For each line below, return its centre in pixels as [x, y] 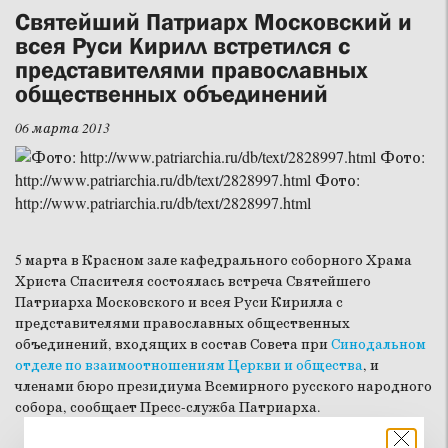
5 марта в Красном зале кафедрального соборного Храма [213, 260]
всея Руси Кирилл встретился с [182, 45]
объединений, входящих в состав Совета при [173, 344]
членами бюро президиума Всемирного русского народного [223, 386]
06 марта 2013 [62, 128]
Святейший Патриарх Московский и [213, 21]
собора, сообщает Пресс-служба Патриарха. [168, 407]
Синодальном [378, 344]
